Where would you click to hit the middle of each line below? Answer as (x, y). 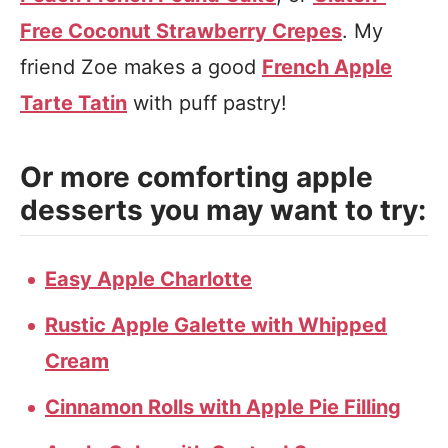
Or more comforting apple (196, 177)
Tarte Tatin (73, 103)
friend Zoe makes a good (141, 67)
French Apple (327, 67)
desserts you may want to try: (223, 210)
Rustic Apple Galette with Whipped (216, 325)
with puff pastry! (207, 103)
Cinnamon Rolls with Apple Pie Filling (223, 407)
